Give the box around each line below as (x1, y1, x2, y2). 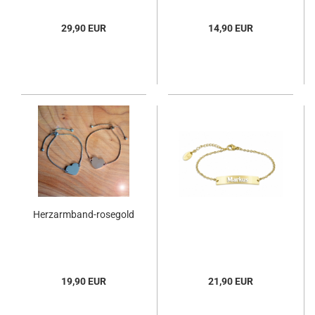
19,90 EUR (61, 275, 106, 287)
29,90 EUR (61, 22, 106, 34)
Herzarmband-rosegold (33, 208, 134, 220)
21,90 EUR (208, 275, 253, 287)
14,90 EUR (208, 22, 253, 34)
